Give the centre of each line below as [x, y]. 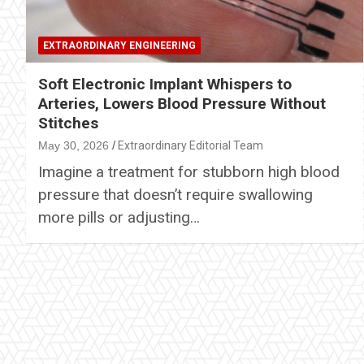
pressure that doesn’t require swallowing [175, 194]
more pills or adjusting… [119, 217]
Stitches [68, 123]
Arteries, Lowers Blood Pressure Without [182, 103]
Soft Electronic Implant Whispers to [165, 84]
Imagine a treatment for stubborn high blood [189, 171]
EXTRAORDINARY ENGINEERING [119, 45]
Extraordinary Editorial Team [191, 145]
